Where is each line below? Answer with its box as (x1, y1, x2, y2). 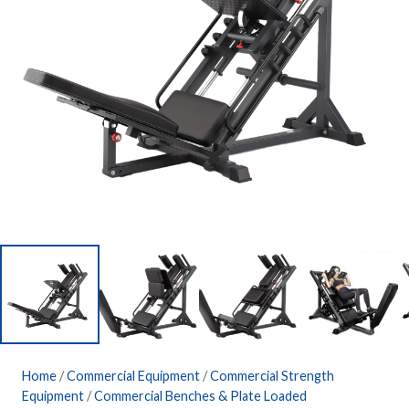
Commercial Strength (210, 367, 334, 383)
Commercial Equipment (67, 367, 200, 383)
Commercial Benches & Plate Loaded (94, 387, 307, 404)
